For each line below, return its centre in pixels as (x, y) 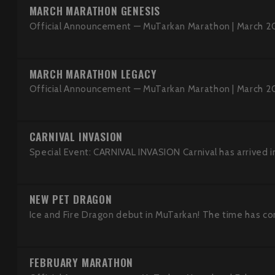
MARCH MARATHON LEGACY (93, 73)
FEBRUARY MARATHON (81, 262)
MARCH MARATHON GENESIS (95, 11)
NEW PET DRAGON (71, 199)
